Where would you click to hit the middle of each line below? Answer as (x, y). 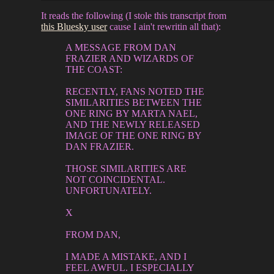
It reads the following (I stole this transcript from (134, 15)
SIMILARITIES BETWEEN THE (134, 102)
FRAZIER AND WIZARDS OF (130, 58)
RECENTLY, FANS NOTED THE (135, 91)
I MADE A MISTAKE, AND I (126, 256)
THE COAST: (94, 69)
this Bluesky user (74, 26)
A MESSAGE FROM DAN (121, 47)
